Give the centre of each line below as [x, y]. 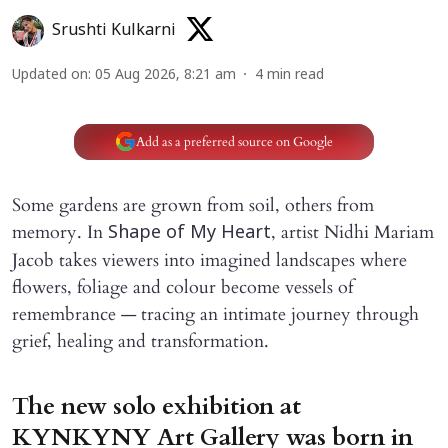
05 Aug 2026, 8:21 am [165, 76]
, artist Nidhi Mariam [352, 233]
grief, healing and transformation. [140, 342]
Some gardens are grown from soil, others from [193, 206]
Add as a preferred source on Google [234, 141]
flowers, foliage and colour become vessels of [182, 288]
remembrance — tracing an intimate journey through [215, 315]
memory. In [60, 233]
